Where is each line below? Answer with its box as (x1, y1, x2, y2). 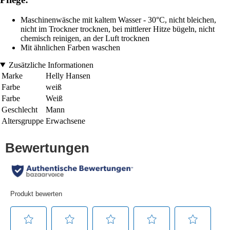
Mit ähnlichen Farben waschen (21, 43, 120, 52)
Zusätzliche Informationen (8, 60, 93, 69)
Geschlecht (2, 105, 37, 114)
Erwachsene (46, 116, 85, 125)
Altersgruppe (2, 116, 44, 125)
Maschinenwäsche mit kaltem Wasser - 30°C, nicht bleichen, (21, 15, 216, 24)
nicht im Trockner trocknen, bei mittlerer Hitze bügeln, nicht (21, 24, 215, 33)
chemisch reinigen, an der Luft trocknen (21, 33, 149, 43)
